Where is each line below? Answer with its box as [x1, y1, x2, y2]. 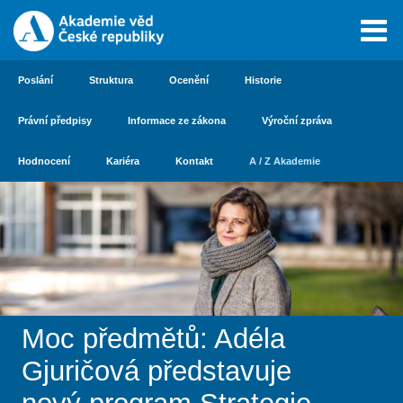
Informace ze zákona [128, 115, 226, 126]
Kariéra [106, 156, 139, 166]
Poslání [18, 75, 53, 85]
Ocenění [169, 75, 209, 85]
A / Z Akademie [249, 156, 320, 166]
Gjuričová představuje [22, 355, 291, 388]
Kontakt [175, 156, 213, 166]
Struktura [89, 75, 133, 85]
